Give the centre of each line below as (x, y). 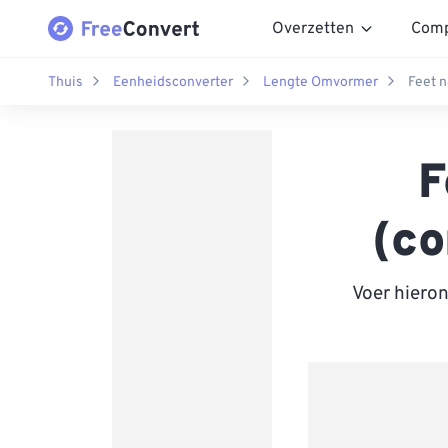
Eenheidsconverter (173, 82)
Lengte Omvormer (320, 82)
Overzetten (313, 28)
